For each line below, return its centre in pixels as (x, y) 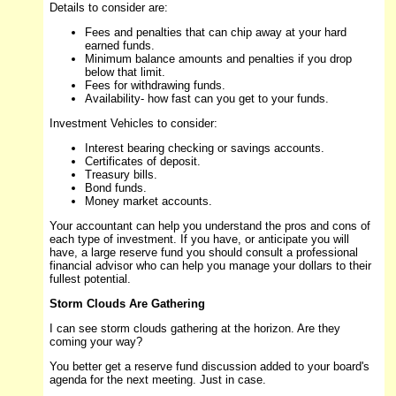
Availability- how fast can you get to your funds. (206, 99)
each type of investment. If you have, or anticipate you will (199, 240)
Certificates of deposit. (142, 162)
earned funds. (119, 46)
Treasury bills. (121, 175)
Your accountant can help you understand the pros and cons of (209, 226)
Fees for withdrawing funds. (155, 86)
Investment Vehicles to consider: (133, 124)
